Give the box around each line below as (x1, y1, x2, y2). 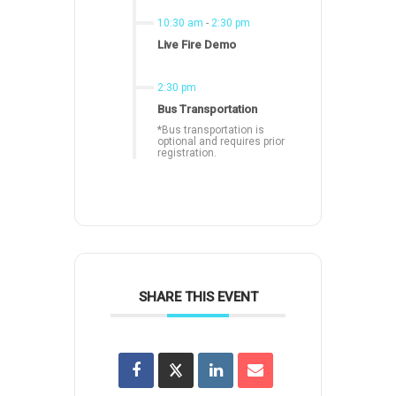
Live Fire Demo (157, 37, 236, 51)
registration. (157, 146, 217, 159)
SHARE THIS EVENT (138, 288, 258, 305)
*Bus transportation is (157, 123, 264, 136)
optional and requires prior (157, 134, 285, 148)
